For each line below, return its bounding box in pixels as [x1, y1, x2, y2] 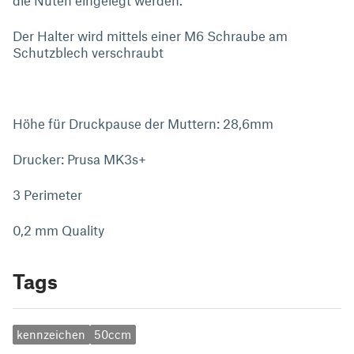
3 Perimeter [13, 186, 82, 202]
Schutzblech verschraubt [13, 44, 164, 60]
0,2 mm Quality [13, 222, 104, 238]
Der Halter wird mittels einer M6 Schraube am [13, 28, 288, 43]
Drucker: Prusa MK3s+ [13, 151, 146, 167]
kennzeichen [17, 327, 86, 342]
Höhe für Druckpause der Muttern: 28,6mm [13, 115, 273, 131]
